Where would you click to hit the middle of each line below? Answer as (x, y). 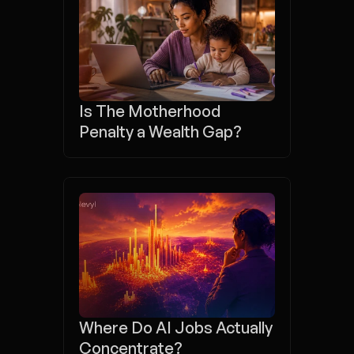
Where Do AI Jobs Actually (176, 328)
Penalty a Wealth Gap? (160, 132)
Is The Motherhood (150, 111)
